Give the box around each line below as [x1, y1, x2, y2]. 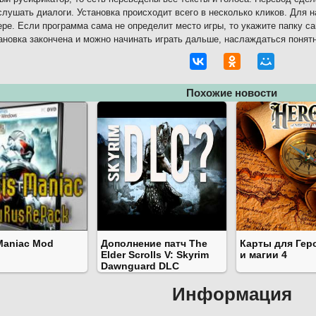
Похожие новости [186, 87, 277, 99]
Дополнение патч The [101, 238, 207, 249]
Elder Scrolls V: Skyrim [101, 249, 209, 260]
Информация [172, 284, 292, 305]
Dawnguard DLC [101, 260, 179, 272]
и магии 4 [240, 249, 287, 260]
